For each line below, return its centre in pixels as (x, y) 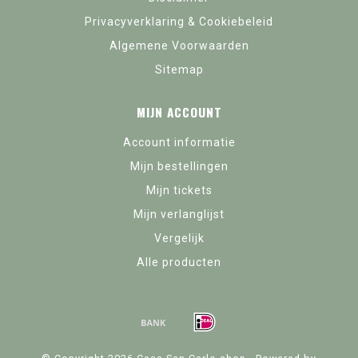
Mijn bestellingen (179, 167)
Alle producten (179, 263)
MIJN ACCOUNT (179, 112)
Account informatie (179, 143)
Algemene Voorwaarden (179, 46)
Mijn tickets (179, 191)
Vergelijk (179, 239)
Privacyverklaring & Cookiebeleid (179, 22)
